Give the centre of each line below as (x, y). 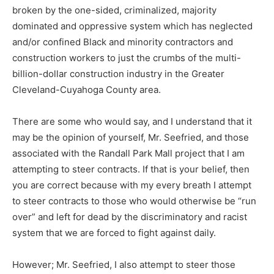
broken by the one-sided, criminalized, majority (114, 10)
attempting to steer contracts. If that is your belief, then (131, 169)
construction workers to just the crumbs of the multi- (127, 58)
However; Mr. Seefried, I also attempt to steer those (124, 265)
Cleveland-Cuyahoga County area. (87, 90)
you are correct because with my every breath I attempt (132, 185)
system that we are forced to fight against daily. (114, 233)
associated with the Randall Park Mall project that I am (128, 153)
